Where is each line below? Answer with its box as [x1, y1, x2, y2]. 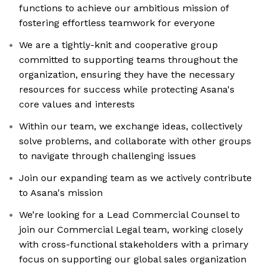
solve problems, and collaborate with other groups [19, 135, 251, 147]
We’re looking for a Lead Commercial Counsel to [19, 209, 240, 221]
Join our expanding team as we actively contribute [19, 172, 252, 184]
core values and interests [19, 99, 135, 110]
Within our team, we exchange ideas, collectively [19, 121, 242, 132]
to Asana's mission [19, 187, 103, 199]
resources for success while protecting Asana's [19, 84, 235, 96]
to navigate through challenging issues [19, 150, 196, 162]
